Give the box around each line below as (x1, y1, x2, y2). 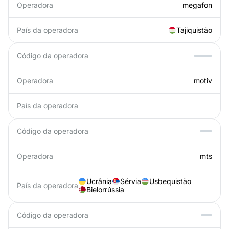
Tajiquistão (176, 26, 212, 34)
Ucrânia (86, 177, 112, 186)
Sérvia (120, 177, 141, 186)
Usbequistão (149, 177, 191, 186)
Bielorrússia (86, 185, 124, 194)
